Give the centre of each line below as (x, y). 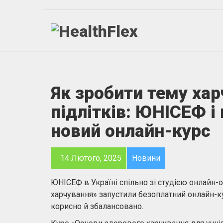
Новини (146, 158)
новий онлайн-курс (131, 131)
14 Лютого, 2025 (90, 158)
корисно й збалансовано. (97, 206)
